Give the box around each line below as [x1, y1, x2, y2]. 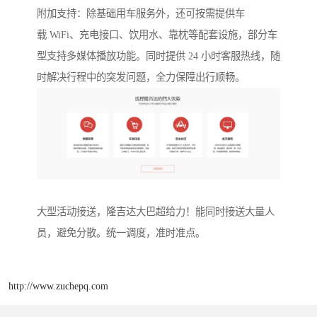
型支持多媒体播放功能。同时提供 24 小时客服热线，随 [37, 50, 280, 62]
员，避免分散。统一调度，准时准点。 [37, 227, 205, 239]
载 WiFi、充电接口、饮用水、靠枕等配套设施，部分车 [37, 28, 277, 40]
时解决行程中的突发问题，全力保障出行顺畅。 [37, 71, 245, 83]
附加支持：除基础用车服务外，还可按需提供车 [37, 7, 245, 19]
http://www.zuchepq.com [8, 279, 108, 292]
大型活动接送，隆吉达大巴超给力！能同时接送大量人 [37, 206, 275, 218]
